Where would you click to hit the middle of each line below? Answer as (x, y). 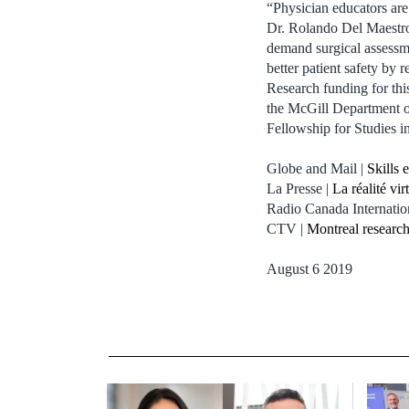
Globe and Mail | (317, 168)
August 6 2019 (309, 268)
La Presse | (299, 188)
